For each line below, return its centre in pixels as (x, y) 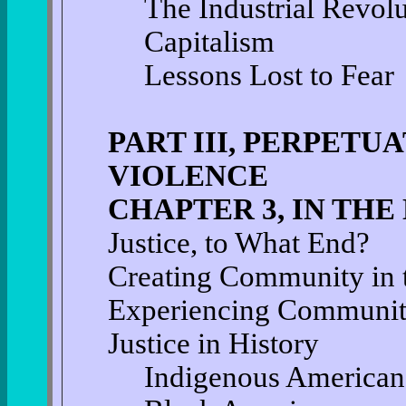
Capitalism (209, 42)
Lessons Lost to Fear (269, 75)
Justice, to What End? (238, 243)
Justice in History (213, 343)
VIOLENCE (188, 176)
